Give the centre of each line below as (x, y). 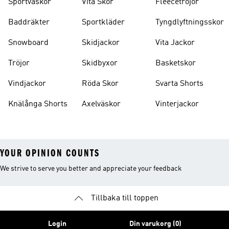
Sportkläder (103, 22)
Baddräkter (29, 22)
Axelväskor (101, 104)
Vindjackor (27, 84)
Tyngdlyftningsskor (190, 22)
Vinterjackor (177, 104)
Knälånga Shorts (38, 104)
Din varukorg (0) (155, 224)
